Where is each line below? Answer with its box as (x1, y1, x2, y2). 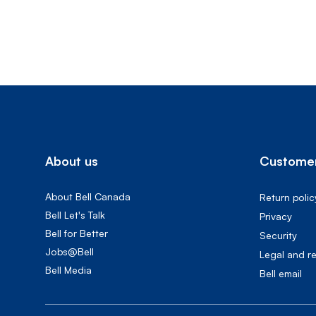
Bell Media (45, 264, 92, 276)
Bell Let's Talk (45, 209, 105, 221)
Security (260, 229, 297, 241)
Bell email (260, 267, 302, 279)
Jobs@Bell (45, 245, 94, 257)
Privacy (260, 210, 292, 222)
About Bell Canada (45, 190, 130, 202)
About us (45, 153, 98, 169)
